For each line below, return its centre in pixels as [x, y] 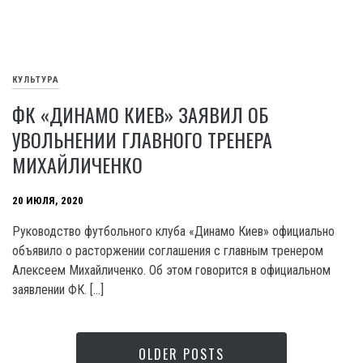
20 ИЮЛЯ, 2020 [48, 201]
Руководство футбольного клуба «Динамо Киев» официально [173, 231]
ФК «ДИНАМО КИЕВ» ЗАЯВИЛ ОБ [140, 114]
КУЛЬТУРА [36, 80]
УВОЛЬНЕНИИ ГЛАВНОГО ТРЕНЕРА [142, 139]
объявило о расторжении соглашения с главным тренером [168, 251]
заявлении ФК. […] [58, 290]
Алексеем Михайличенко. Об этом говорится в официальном [171, 270]
